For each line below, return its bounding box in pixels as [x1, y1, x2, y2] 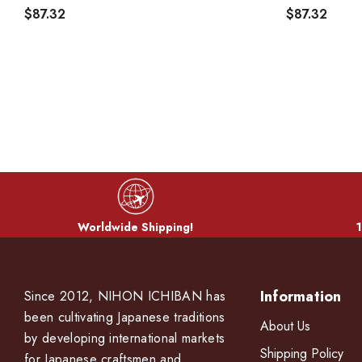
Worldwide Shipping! [78, 218, 194, 235]
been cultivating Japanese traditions [24, 307, 225, 326]
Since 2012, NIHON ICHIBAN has [24, 286, 226, 305]
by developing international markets [24, 328, 225, 347]
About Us [259, 316, 310, 335]
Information [259, 285, 342, 307]
